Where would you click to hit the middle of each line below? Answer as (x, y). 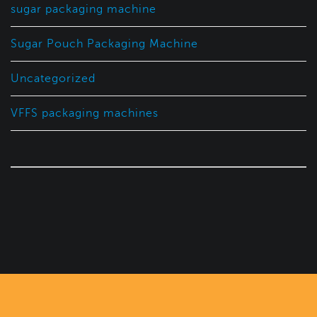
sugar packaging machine (83, 9)
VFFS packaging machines (85, 113)
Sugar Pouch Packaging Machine (104, 44)
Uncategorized (53, 78)
